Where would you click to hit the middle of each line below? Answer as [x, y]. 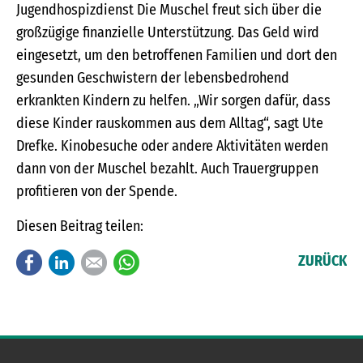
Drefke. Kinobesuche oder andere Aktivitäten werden [172, 146]
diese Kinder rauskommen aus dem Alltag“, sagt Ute [170, 124]
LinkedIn [100, 261]
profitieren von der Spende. [97, 192]
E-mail [127, 261]
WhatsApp [170, 261]
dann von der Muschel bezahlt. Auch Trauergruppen [167, 169]
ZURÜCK [322, 261]
